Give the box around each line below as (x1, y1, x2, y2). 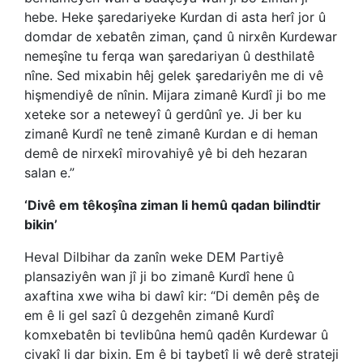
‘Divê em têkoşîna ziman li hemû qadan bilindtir (24, 197, 321, 213)
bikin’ (24, 216, 58, 233)
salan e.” (24, 164, 75, 181)
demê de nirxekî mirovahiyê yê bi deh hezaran (24, 145, 307, 161)
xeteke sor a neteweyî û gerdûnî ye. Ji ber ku (24, 106, 301, 122)
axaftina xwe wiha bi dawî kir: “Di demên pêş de (24, 288, 319, 304)
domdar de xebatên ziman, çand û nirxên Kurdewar (24, 28, 337, 45)
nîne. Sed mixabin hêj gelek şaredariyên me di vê (24, 67, 323, 83)
